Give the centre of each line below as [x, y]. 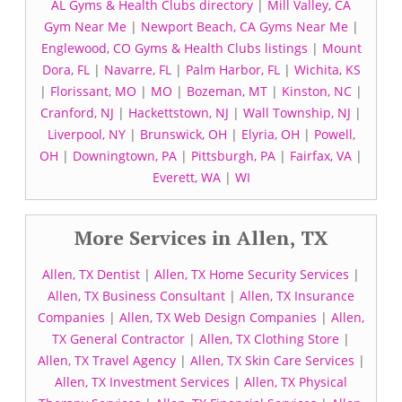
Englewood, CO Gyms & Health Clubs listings [174, 48]
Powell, [334, 134]
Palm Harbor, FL [232, 70]
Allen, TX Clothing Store [269, 339]
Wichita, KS [327, 70]
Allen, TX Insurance [297, 296]
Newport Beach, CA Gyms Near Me [244, 26]
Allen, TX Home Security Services [252, 274]
